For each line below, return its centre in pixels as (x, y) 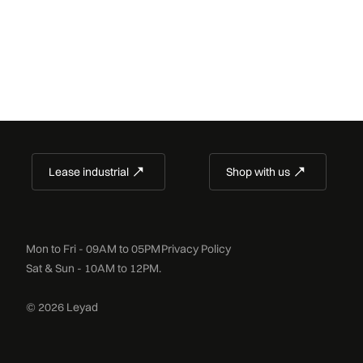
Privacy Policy (196, 249)
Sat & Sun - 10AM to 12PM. (94, 269)
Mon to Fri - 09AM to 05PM (93, 249)
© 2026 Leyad (62, 307)
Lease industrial (88, 172)
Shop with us (258, 172)
